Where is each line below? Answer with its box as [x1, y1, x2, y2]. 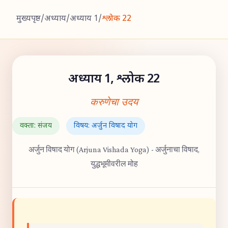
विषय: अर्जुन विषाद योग [74, 121, 137, 131]
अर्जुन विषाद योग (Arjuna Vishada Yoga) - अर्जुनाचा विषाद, [28, 145, 199, 154]
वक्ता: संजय [20, 121, 52, 131]
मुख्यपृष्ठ [16, 14, 41, 24]
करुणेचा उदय [90, 96, 138, 108]
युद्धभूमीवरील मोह [90, 159, 138, 168]
